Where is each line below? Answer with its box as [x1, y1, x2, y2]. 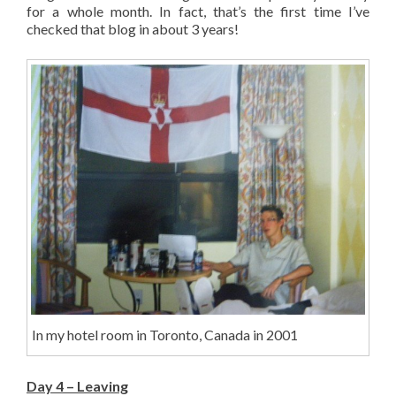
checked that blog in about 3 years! [27, 20, 239, 38]
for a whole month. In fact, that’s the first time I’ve [27, 3, 369, 20]
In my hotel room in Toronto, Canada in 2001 [31, 326, 298, 344]
